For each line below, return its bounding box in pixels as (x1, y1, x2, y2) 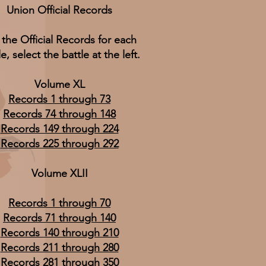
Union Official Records (7, 4, 112, 17)
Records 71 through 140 (3, 211, 116, 224)
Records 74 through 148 (3, 107, 116, 121)
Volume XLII (31, 167, 88, 180)
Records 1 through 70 (8, 197, 110, 210)
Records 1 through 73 (8, 93, 110, 106)
